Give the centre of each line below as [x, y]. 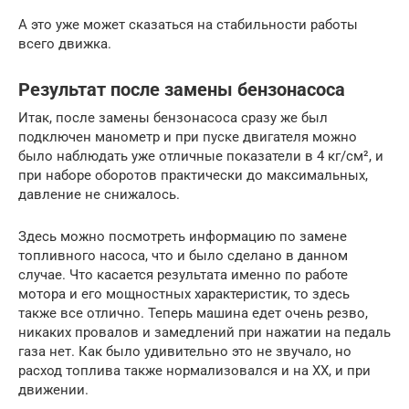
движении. [53, 389]
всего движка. [65, 43]
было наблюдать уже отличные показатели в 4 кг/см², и [201, 156]
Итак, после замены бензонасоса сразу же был [173, 117]
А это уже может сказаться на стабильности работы [188, 24]
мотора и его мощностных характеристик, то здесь [184, 294]
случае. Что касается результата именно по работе [183, 274]
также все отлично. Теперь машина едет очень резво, [193, 313]
